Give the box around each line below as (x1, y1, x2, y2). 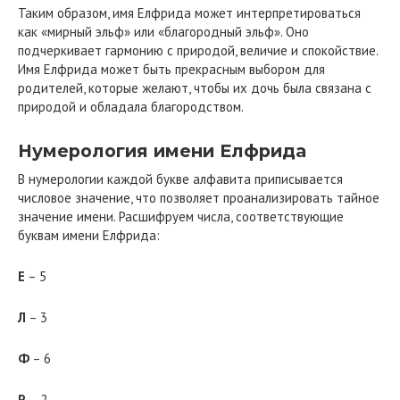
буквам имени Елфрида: (18, 226, 160, 244)
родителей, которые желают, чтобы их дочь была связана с (18, 79, 371, 96)
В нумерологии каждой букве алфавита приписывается (18, 170, 343, 187)
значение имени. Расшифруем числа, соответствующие (18, 207, 344, 225)
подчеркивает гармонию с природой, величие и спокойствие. (18, 41, 378, 59)
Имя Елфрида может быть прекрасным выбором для (18, 60, 325, 78)
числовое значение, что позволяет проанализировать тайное (18, 188, 379, 206)
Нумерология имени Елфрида (18, 140, 306, 162)
